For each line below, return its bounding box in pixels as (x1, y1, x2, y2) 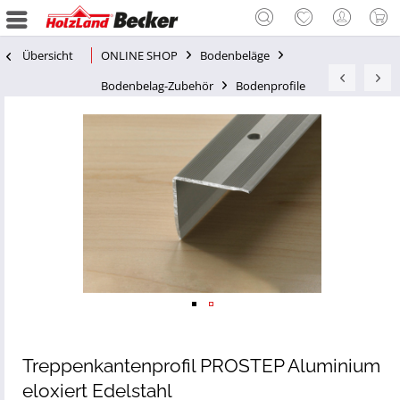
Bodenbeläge (200, 47, 270, 63)
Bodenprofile (236, 78, 305, 94)
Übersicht (22, 47, 73, 63)
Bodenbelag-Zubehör (101, 78, 213, 94)
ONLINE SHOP (101, 47, 178, 63)
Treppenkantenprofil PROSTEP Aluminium (22, 354, 380, 377)
